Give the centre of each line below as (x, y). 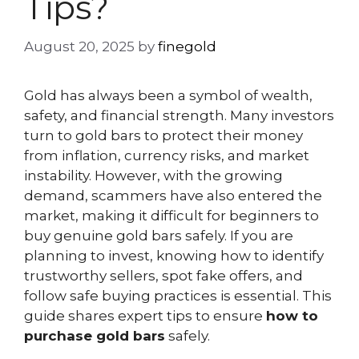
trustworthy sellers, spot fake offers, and (163, 275)
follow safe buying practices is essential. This (178, 295)
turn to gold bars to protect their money (163, 135)
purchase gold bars (95, 335)
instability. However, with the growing (153, 175)
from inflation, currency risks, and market (167, 155)
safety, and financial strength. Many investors (179, 115)
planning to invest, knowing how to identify (174, 255)
